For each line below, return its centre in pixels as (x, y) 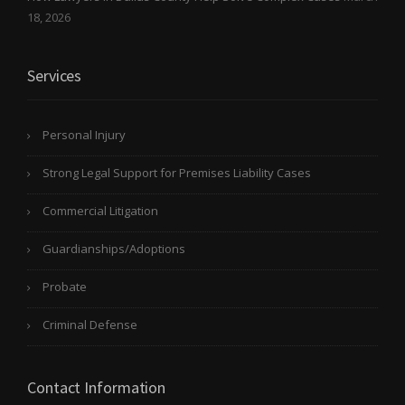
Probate (65, 286)
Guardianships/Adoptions (114, 248)
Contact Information (97, 387)
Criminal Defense (90, 324)
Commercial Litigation (100, 210)
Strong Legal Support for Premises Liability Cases (177, 172)
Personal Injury (84, 134)
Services (55, 75)
